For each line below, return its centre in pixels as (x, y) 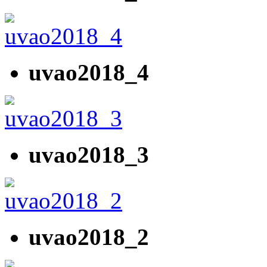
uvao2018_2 (89, 237)
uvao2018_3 (89, 155)
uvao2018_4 (89, 73)
